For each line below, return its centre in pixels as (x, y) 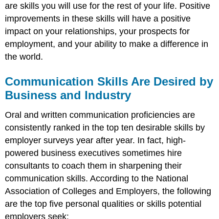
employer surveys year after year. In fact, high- (96, 141)
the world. (24, 57)
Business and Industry (68, 95)
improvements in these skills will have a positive (98, 19)
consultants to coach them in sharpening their (94, 166)
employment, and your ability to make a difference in (107, 44)
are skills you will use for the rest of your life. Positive (108, 6)
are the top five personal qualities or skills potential (103, 204)
